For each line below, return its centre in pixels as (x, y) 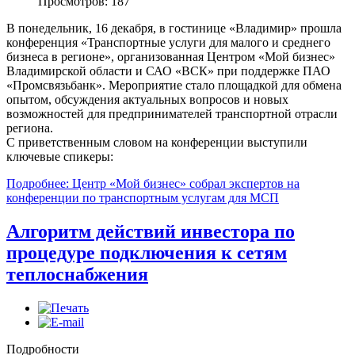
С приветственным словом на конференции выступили (157, 143)
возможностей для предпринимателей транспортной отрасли (172, 114)
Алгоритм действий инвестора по (151, 231)
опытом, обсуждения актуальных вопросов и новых (147, 100)
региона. (30, 128)
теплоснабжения (77, 274)
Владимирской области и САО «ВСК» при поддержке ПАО (168, 71)
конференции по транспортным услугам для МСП (143, 198)
